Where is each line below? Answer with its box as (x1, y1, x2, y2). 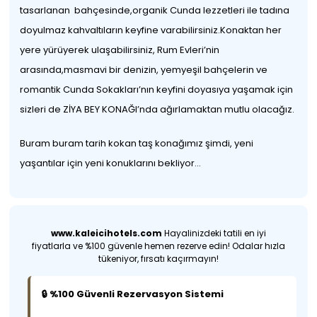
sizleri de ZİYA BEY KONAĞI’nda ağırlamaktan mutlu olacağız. (20, 103, 295, 116)
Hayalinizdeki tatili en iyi (161, 227, 266, 239)
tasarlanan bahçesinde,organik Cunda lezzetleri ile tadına (20, 4, 290, 17)
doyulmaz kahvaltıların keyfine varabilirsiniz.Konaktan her (20, 23, 282, 37)
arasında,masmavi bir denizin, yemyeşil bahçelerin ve (20, 63, 268, 76)
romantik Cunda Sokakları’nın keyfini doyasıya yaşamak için (20, 83, 294, 96)
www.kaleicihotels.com (50, 227, 162, 239)
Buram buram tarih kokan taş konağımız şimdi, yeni (20, 137, 254, 150)
